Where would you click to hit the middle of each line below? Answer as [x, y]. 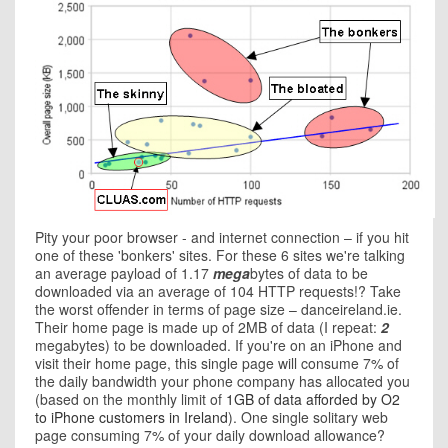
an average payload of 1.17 [124, 273]
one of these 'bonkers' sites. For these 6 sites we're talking [220, 255]
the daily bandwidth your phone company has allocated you [222, 381]
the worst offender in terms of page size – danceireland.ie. [218, 309]
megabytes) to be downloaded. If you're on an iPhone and [218, 345]
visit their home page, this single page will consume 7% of [217, 363]
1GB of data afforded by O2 [313, 399]
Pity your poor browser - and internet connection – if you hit [222, 237]
